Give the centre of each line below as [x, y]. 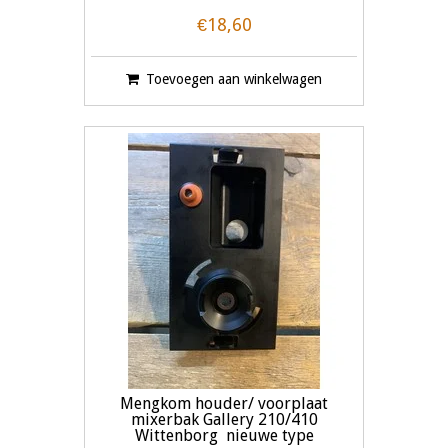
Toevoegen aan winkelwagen [234, 79]
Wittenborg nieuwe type [224, 436]
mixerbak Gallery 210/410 [224, 420]
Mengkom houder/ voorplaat [224, 404]
